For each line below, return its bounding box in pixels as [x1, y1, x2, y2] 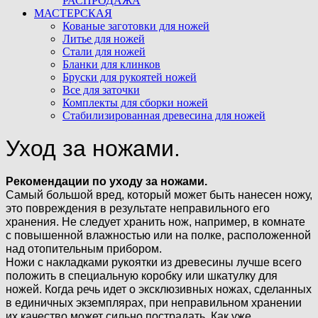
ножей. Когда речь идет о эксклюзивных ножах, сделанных [6, 283, 312, 295]
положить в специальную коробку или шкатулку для [6, 269, 278, 282]
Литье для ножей [62, 33, 145, 45]
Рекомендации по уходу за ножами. [6, 175, 207, 187]
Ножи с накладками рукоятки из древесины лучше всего [6, 256, 302, 268]
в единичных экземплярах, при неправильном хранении [6, 296, 302, 309]
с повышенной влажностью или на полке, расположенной [6, 229, 311, 241]
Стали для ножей [62, 45, 146, 57]
